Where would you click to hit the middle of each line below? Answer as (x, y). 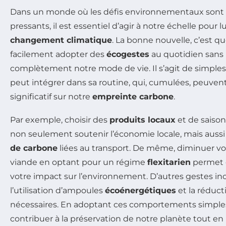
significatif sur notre (51, 96)
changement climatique (61, 40)
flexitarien (169, 162)
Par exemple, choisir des (60, 120)
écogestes (128, 54)
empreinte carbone (133, 96)
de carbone (34, 148)
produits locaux (143, 120)
